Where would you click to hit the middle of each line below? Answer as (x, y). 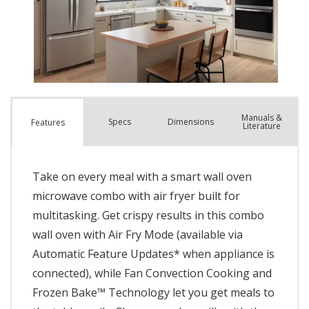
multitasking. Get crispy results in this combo (148, 216)
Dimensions (190, 122)
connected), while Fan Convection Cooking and (152, 273)
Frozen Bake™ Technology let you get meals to (153, 293)
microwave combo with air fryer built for (136, 196)
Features (48, 122)
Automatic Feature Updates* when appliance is (153, 254)
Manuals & (261, 118)
